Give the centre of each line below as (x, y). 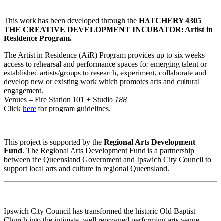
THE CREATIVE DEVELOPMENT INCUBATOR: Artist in (108, 30)
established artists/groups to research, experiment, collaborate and (105, 73)
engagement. (24, 91)
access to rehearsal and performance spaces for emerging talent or (105, 64)
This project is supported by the (54, 142)
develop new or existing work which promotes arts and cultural (102, 82)
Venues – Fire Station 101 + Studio (59, 100)
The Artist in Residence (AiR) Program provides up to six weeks (104, 55)
